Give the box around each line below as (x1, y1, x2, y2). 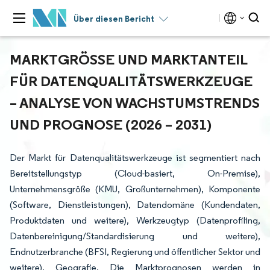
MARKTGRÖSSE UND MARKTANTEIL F (10, 50, 247, 68)
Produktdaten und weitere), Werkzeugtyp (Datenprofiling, (10, 215, 260, 226)
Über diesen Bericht (74, 13, 154, 24)
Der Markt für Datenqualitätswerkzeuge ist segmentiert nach (10, 152, 260, 163)
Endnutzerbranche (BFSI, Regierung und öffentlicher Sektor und (10, 246, 260, 257)
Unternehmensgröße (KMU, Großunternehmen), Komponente (10, 183, 260, 195)
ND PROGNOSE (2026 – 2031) (10, 115, 207, 133)
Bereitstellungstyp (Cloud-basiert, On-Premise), (10, 168, 260, 179)
